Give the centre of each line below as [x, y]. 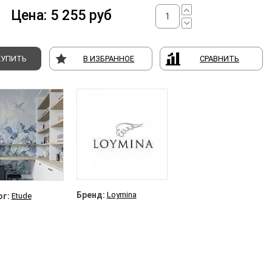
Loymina [121, 195]
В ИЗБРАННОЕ [109, 58]
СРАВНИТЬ [220, 58]
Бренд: [90, 195]
